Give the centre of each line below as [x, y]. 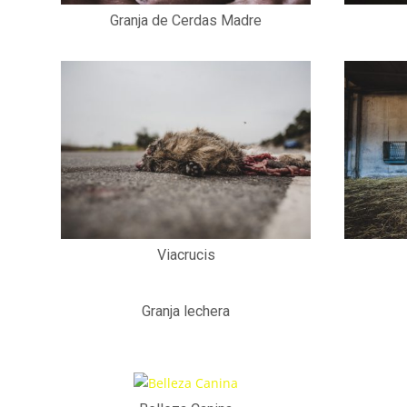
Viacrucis [186, 254]
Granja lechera [186, 311]
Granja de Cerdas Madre [186, 20]
